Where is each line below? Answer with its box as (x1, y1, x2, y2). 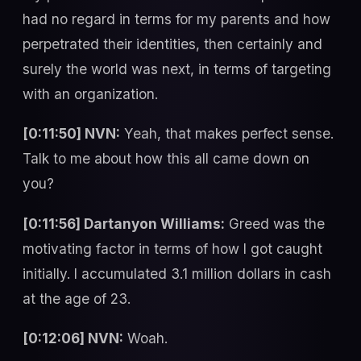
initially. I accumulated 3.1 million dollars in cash (23, 264, 331, 282)
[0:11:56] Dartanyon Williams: (23, 214, 225, 232)
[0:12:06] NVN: (23, 329, 123, 346)
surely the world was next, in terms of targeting (23, 60, 331, 77)
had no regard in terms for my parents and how (23, 10, 330, 27)
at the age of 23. (23, 289, 131, 307)
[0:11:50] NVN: (23, 125, 120, 143)
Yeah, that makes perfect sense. (120, 125, 334, 143)
